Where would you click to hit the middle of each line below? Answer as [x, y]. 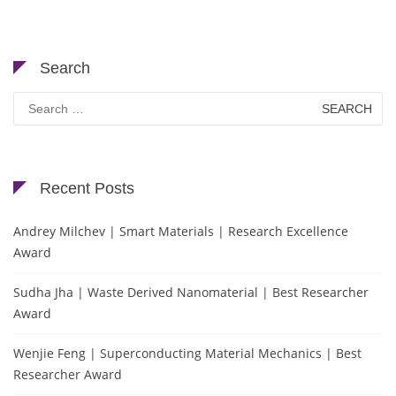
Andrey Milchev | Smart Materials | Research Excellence [181, 231]
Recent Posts [87, 188]
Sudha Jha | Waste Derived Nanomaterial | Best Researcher [191, 292]
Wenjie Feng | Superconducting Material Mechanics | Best [187, 353]
